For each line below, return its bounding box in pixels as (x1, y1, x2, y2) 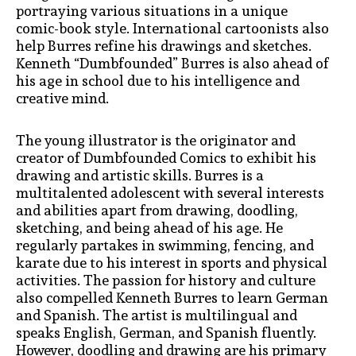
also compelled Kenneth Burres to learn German (16, 286, 328, 310)
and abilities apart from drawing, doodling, (16, 199, 298, 222)
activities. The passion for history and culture (16, 269, 315, 292)
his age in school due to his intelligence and (16, 68, 300, 92)
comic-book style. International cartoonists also (16, 16, 329, 40)
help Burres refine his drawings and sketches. (16, 33, 311, 57)
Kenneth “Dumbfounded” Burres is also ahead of (16, 51, 329, 75)
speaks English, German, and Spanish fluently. (16, 321, 316, 345)
